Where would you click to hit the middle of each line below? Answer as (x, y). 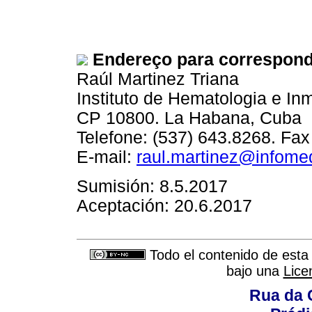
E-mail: (107, 157)
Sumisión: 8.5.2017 (152, 186)
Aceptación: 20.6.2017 (164, 205)
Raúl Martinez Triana (158, 79)
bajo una (255, 271)
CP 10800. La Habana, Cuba (189, 118)
